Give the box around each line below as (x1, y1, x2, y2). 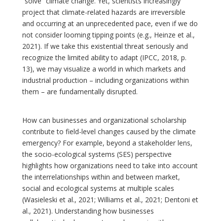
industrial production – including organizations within (22, 75, 189, 85)
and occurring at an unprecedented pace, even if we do (22, 18, 198, 28)
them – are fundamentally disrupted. (22, 86, 138, 96)
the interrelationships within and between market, (22, 172, 180, 182)
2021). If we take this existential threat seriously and (22, 41, 188, 51)
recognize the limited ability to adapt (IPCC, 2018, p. (22, 52, 186, 62)
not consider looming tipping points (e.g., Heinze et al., (22, 30, 195, 39)
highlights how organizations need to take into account (22, 160, 198, 170)
